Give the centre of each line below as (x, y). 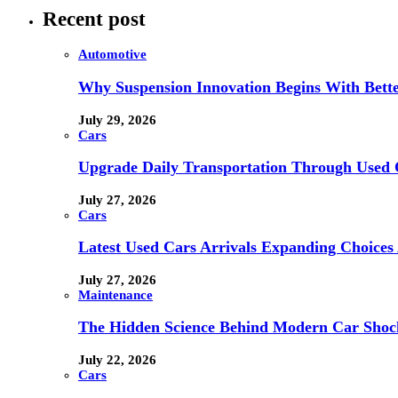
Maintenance (115, 295)
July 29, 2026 (117, 119)
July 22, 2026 (117, 359)
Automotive (112, 55)
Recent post (94, 19)
